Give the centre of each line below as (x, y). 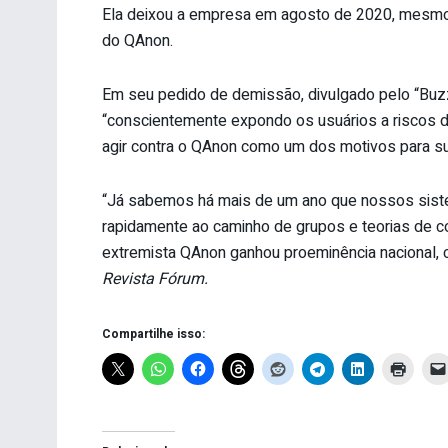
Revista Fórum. (155, 278)
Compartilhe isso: (153, 333)
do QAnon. (137, 40)
